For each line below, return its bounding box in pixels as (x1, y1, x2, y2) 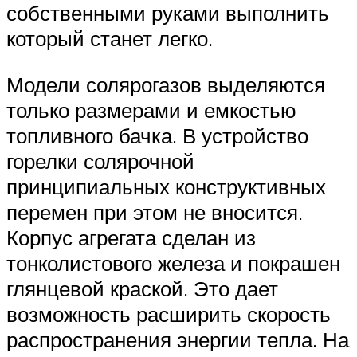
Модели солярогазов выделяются (6, 72, 325, 98)
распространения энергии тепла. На (6, 327, 349, 353)
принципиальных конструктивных (6, 174, 326, 200)
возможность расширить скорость (6, 301, 331, 328)
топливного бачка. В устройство (6, 123, 308, 149)
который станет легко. (6, 25, 213, 52)
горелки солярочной (6, 148, 194, 175)
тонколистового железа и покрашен (6, 250, 340, 277)
